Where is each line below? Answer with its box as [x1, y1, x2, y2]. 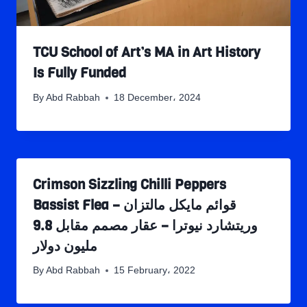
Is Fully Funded [33, 64, 126, 83]
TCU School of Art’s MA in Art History [33, 43, 260, 62]
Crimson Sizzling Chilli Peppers [33, 175, 226, 194]
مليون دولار [33, 236, 97, 256]
